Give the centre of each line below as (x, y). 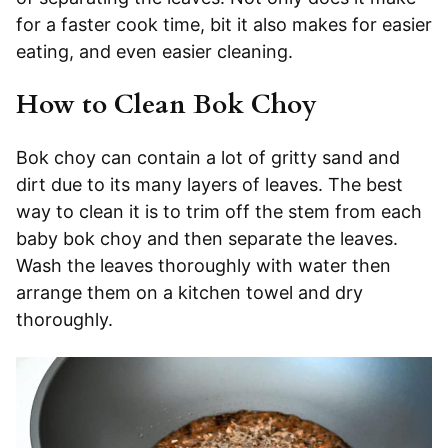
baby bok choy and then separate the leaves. (207, 239)
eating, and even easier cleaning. (154, 52)
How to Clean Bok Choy (166, 105)
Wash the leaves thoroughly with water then (203, 266)
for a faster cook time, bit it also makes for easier (224, 25)
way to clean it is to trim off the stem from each (219, 212)
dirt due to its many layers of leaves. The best (209, 185)
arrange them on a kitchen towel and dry (189, 293)
